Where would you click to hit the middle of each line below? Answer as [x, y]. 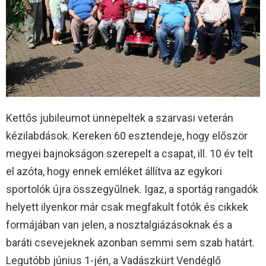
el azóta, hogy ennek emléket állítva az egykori [114, 172]
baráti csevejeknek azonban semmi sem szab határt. [130, 243]
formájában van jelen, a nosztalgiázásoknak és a [119, 225]
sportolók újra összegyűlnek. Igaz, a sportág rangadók [132, 189]
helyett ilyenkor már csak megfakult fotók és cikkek [127, 207]
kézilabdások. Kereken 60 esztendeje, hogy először [127, 136]
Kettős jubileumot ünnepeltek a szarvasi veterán [120, 118]
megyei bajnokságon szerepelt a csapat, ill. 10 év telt [129, 154]
